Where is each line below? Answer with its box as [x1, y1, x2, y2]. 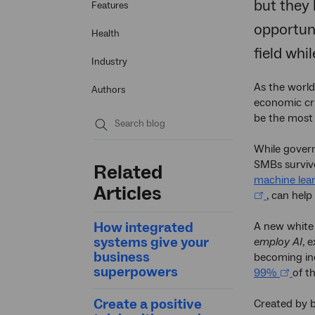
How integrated [94, 219, 193, 238]
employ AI [254, 235, 302, 250]
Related [94, 160, 162, 186]
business [94, 248, 150, 267]
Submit [101, 136, 131, 149]
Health [91, 27, 120, 41]
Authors [91, 84, 126, 97]
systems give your [94, 233, 209, 252]
